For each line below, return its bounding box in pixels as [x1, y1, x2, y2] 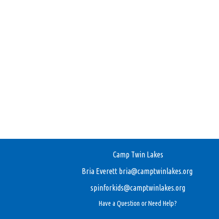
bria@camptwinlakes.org [119, 167, 193, 175]
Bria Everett [82, 167, 119, 175]
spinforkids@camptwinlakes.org [90, 183, 185, 192]
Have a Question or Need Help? [99, 199, 177, 207]
